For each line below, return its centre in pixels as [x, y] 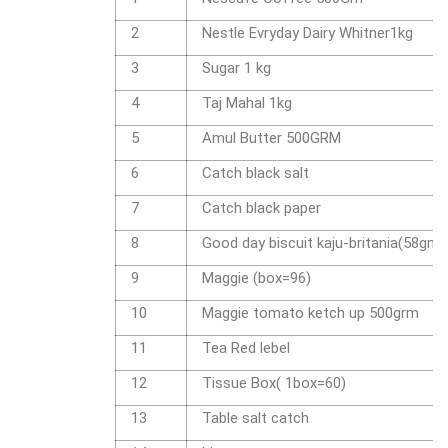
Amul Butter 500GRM [271, 138]
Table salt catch [255, 418]
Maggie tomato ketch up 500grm [310, 313]
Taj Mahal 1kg [247, 103]
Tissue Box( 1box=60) [274, 383]
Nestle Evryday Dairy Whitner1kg [307, 33]
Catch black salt [255, 173]
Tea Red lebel [246, 348]
